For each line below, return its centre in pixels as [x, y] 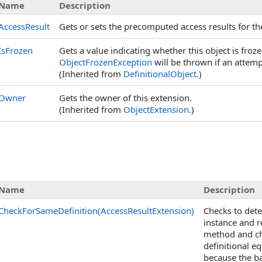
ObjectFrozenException [106, 62]
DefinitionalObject [160, 74]
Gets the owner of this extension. [125, 98]
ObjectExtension [156, 109]
